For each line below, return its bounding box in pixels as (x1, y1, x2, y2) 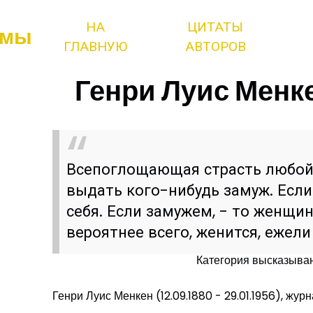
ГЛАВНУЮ (64, 37, 128, 56)
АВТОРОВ (184, 37, 246, 56)
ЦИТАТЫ (187, 17, 244, 36)
